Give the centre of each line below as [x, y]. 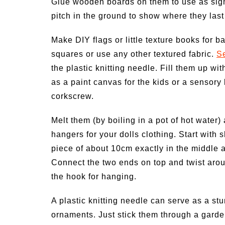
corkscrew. [73, 96]
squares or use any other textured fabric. [134, 54]
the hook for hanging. [94, 177]
